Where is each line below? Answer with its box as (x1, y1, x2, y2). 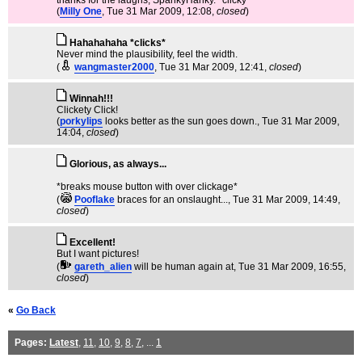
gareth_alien (74, 261, 132, 272)
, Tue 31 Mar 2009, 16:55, (234, 261, 346, 272)
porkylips (60, 116, 103, 127)
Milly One (60, 6, 102, 17)
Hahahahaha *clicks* (69, 37, 166, 48)
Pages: (15, 337, 47, 348)
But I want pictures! (57, 248, 139, 259)
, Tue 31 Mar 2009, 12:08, (102, 6, 217, 17)
